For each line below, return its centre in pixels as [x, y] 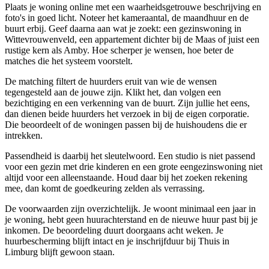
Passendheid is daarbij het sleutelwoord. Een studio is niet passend [130, 156]
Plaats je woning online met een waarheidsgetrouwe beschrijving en [133, 7]
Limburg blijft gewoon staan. [60, 252]
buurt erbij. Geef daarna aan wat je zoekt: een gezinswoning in [123, 29]
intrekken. [24, 136]
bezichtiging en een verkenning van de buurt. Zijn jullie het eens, [127, 103]
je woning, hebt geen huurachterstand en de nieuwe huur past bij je [131, 220]
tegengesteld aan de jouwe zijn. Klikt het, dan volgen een [113, 92]
